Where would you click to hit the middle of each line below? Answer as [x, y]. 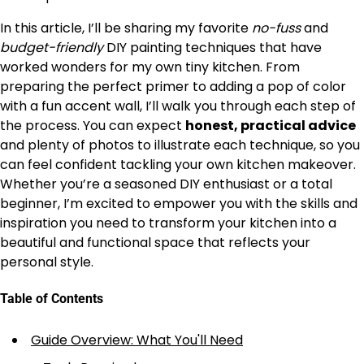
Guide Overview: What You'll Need [137, 340]
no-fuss [276, 28]
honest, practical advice [271, 126]
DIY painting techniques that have [212, 48]
